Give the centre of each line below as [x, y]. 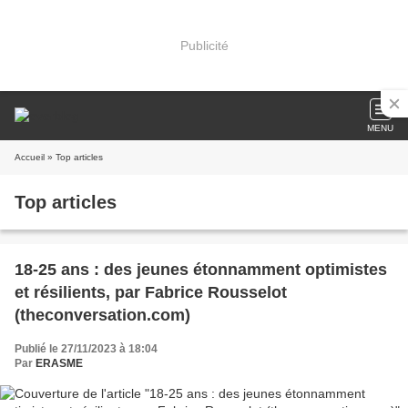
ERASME [59, 363]
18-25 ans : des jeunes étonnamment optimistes [201, 270]
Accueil [30, 157]
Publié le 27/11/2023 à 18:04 [86, 349]
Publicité [204, 45]
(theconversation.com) [102, 315]
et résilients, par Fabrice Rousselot [151, 292]
